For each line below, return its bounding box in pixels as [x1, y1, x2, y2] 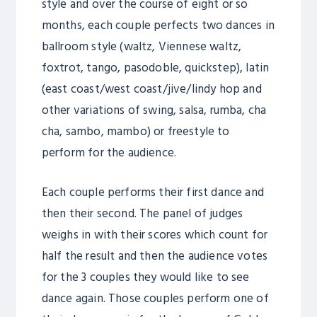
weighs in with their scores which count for [41, 225, 268, 245]
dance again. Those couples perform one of [41, 289, 269, 309]
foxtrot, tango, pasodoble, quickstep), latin [41, 59, 270, 79]
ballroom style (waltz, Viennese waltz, [41, 38, 242, 57]
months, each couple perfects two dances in [41, 16, 275, 36]
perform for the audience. [41, 144, 177, 163]
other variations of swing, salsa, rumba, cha [41, 101, 267, 121]
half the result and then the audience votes [41, 246, 268, 266]
